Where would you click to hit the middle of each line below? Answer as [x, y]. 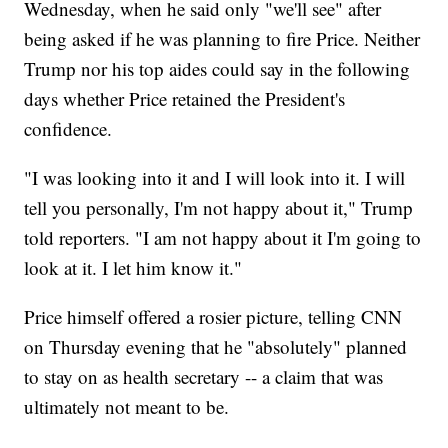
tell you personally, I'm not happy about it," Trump [219, 208]
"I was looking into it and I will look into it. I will [215, 178]
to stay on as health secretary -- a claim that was [204, 377]
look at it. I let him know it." [133, 268]
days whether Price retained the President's [185, 99]
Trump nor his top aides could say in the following [217, 69]
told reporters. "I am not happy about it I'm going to [223, 238]
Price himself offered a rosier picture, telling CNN [213, 317]
